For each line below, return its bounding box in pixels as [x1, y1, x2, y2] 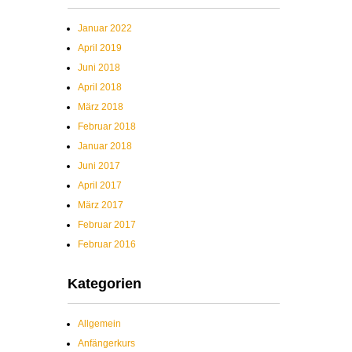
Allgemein [78, 318, 121, 329]
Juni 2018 [78, 62, 120, 73]
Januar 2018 [78, 141, 132, 152]
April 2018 [78, 82, 122, 93]
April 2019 [78, 42, 122, 53]
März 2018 [78, 101, 123, 112]
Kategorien [68, 276, 141, 291]
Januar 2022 [78, 23, 132, 34]
